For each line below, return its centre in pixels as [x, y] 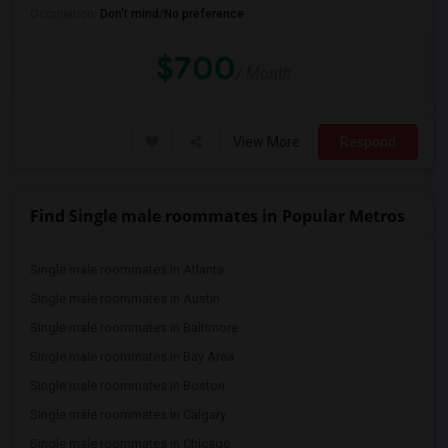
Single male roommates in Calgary [128, 414]
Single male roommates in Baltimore [134, 327]
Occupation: [65, 14]
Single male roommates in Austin [125, 298]
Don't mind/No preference [172, 14]
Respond [368, 142]
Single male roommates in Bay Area [132, 356]
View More [266, 142]
